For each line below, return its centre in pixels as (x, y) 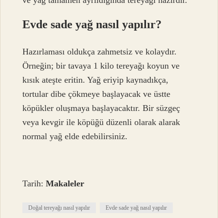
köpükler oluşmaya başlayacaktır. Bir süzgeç (101, 108)
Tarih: (34, 184)
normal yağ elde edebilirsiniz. (75, 136)
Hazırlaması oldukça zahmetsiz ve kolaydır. (100, 52)
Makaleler (65, 184)
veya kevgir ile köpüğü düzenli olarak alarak (101, 122)
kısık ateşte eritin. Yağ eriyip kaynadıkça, (96, 80)
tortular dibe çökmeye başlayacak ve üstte (97, 94)
